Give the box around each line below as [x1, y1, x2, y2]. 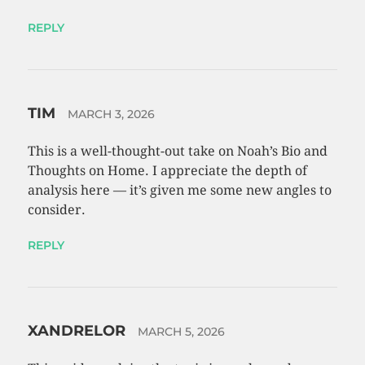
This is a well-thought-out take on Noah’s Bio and [27, 143, 328, 160]
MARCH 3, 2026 [67, 107, 155, 122]
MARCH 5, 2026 [137, 324, 225, 340]
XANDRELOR [27, 322, 130, 341]
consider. [27, 202, 86, 218]
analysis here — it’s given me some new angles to [27, 182, 332, 199]
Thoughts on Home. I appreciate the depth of [27, 163, 307, 179]
